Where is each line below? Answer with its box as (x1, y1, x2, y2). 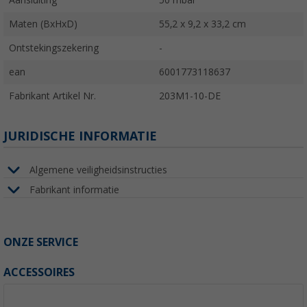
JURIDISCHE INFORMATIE (3, 129, 157, 144)
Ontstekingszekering (9, 42, 99, 54)
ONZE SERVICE (3, 236, 78, 249)
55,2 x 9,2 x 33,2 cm (159, 19, 246, 30)
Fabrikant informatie (29, 184, 119, 195)
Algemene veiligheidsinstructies (29, 164, 167, 175)
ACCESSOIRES (3, 266, 75, 280)
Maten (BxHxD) (9, 19, 77, 30)
